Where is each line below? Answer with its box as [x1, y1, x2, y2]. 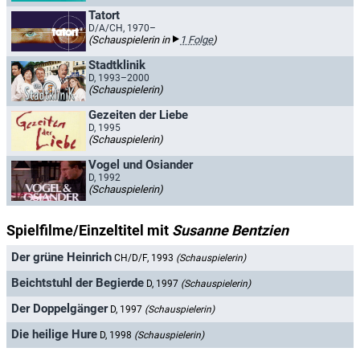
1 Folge [180, 34, 213, 46]
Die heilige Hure [11, 327, 97, 342]
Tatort [88, 8, 120, 22]
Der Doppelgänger [11, 301, 108, 317]
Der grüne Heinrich [11, 250, 112, 265]
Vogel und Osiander [88, 157, 193, 172]
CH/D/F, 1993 [114, 252, 176, 264]
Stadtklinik [88, 58, 145, 72]
